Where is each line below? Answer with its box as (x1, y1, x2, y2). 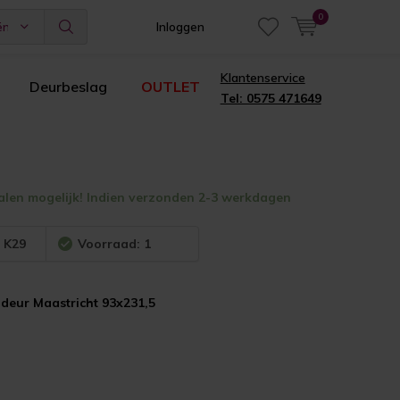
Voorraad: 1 (78, 235, 152, 252)
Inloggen (156, 20, 204, 34)
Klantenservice (220, 70, 305, 86)
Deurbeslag (29, 78, 107, 96)
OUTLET (141, 78, 200, 96)
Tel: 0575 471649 (220, 90, 321, 106)
